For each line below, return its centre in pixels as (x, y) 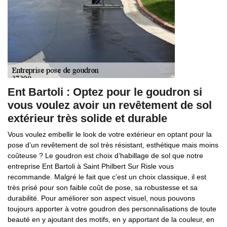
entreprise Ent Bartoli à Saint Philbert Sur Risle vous (91, 166)
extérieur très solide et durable (87, 118)
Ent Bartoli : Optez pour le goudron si (105, 92)
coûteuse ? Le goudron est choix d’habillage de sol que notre (105, 156)
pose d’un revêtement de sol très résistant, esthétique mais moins (113, 145)
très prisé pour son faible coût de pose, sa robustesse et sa (103, 187)
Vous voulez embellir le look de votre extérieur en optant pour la (110, 134)
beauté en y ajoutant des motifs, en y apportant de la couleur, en (111, 219)
